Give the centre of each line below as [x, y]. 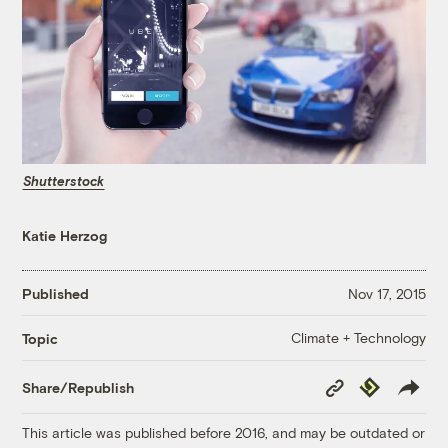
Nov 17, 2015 [386, 293]
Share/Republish [78, 387]
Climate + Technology [358, 338]
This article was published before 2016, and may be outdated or [224, 433]
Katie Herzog [65, 236]
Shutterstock [64, 180]
